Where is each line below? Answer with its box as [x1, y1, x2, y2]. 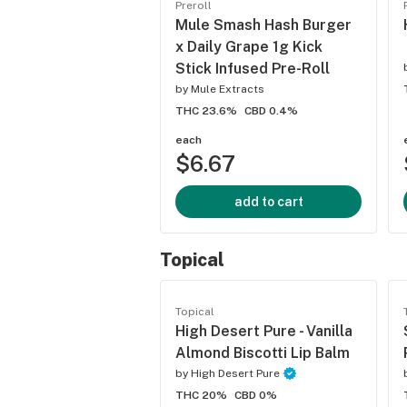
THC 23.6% [175, 104, 237, 118]
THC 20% [175, 389, 227, 402]
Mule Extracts [191, 83, 264, 96]
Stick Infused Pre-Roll [175, 60, 330, 78]
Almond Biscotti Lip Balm [175, 344, 350, 362]
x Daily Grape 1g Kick [175, 38, 323, 56]
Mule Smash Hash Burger [175, 16, 352, 35]
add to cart [233, 194, 303, 210]
